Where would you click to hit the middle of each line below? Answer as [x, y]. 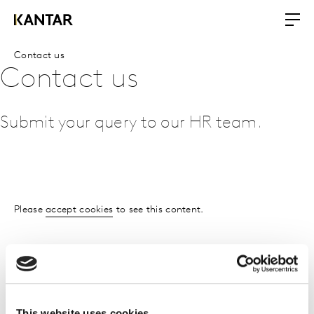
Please [30, 210]
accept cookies [80, 210]
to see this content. [158, 210]
